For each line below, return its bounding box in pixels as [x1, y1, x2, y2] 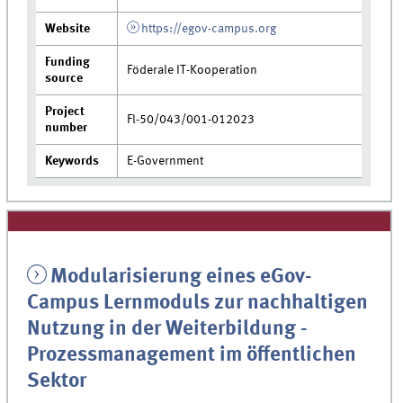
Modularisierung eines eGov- [49, 267, 312, 288]
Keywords [45, 155, 100, 168]
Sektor [27, 372, 87, 392]
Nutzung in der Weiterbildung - [27, 319, 309, 340]
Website [45, 22, 91, 36]
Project [45, 105, 85, 119]
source [45, 72, 84, 85]
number [45, 121, 88, 135]
